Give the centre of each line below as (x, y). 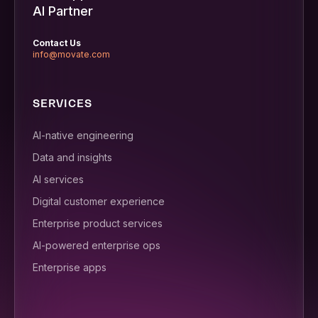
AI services (58, 180)
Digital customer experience (99, 202)
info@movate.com (71, 55)
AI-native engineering (83, 136)
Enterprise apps (70, 268)
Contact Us (57, 43)
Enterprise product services (98, 224)
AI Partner (63, 11)
